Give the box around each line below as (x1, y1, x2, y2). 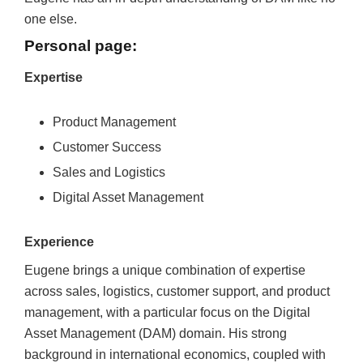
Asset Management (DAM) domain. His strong (24, 327, 287, 340)
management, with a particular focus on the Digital (24, 305, 310, 319)
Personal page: (24, 37, 137, 54)
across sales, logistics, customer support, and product (24, 284, 330, 298)
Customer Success (53, 140, 161, 154)
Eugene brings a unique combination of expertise (24, 263, 305, 277)
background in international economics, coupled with (24, 348, 326, 361)
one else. (24, 12, 77, 26)
